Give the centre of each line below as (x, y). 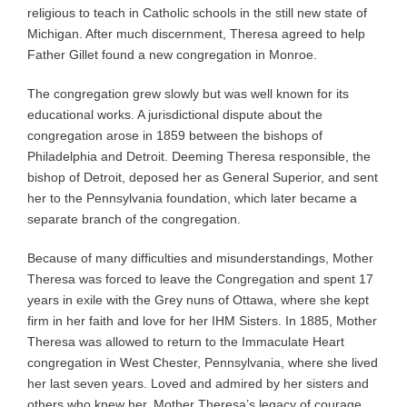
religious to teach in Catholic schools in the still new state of (197, 12)
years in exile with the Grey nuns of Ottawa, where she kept (198, 299)
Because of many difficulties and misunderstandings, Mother (200, 258)
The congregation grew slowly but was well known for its (188, 93)
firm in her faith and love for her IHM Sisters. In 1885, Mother (202, 320)
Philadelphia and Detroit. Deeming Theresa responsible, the (199, 156)
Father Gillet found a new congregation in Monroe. (172, 54)
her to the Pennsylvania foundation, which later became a (192, 198)
